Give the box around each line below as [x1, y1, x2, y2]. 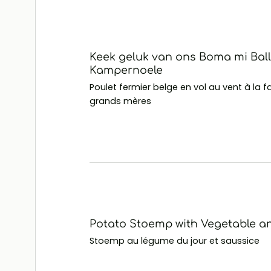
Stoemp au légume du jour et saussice [90, 235, 260, 247]
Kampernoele [90, 64, 163, 76]
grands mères [90, 94, 152, 107]
